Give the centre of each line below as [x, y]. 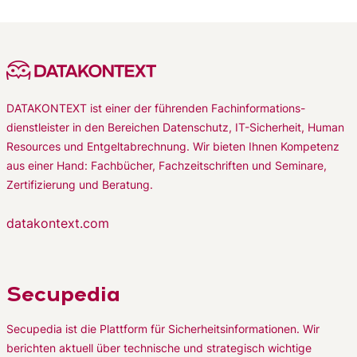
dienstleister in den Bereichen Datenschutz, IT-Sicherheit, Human [175, 127]
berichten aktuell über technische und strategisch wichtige [159, 348]
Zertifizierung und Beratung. [80, 184]
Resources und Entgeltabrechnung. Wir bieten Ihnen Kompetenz [173, 146]
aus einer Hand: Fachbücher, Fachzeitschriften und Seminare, [167, 165]
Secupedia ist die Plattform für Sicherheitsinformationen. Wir [163, 329]
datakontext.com [58, 223]
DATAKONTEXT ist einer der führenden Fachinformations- [156, 108]
